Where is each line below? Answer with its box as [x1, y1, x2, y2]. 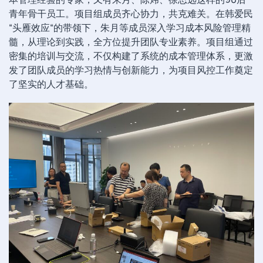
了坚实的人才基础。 [9, 77, 93, 91]
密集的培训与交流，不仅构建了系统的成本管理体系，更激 [9, 49, 253, 63]
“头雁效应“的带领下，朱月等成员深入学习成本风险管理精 [9, 21, 251, 35]
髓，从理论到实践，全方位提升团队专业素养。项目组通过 [9, 35, 253, 49]
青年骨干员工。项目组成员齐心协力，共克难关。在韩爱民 [9, 7, 253, 21]
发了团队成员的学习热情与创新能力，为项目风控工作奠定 [9, 63, 253, 77]
